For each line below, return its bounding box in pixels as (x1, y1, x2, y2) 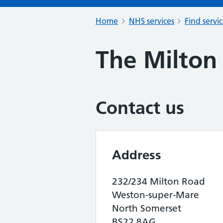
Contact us (96, 97, 184, 118)
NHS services (128, 16, 174, 26)
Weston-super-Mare (112, 189, 199, 201)
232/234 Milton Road (112, 176, 205, 187)
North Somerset (112, 203, 181, 214)
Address (112, 147, 161, 163)
